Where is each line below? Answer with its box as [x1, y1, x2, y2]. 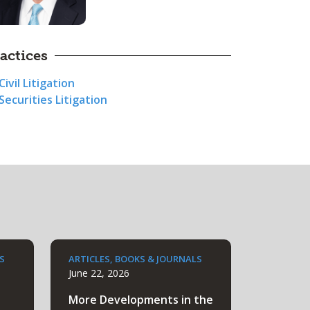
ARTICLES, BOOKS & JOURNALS [69, 253, 202, 266]
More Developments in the [69, 292, 213, 308]
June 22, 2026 [69, 266, 129, 280]
